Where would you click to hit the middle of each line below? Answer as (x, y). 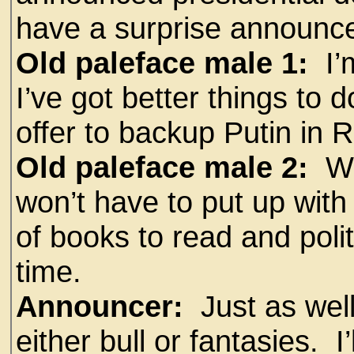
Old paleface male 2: (162, 167)
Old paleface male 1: (162, 63)
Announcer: (104, 306)
